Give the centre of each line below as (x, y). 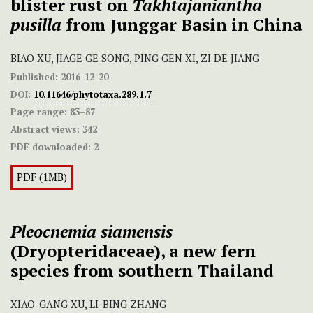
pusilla (36, 25)
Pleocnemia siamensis (92, 232)
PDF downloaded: (51, 147)
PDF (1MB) (42, 177)
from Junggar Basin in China (182, 25)
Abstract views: (45, 130)
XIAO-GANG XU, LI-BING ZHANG (88, 305)
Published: (34, 77)
